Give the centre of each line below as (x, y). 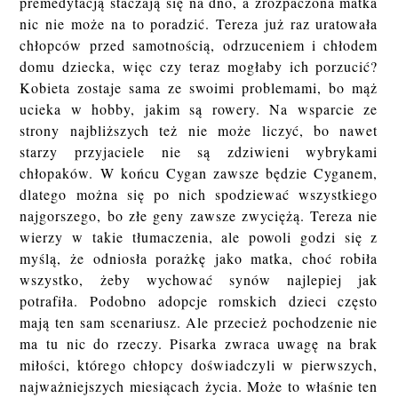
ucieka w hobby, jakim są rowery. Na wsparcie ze (199, 109)
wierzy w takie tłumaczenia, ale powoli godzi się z (199, 237)
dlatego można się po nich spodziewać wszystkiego (199, 195)
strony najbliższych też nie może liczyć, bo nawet (199, 131)
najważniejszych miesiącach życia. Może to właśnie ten (199, 386)
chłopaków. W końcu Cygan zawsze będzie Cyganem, (199, 173)
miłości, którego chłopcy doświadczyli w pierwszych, (199, 365)
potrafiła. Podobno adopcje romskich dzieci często (199, 301)
